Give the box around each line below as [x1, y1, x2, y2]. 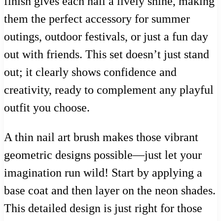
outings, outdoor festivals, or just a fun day [4, 30, 208, 43]
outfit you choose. [4, 101, 90, 114]
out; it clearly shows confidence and [4, 65, 177, 78]
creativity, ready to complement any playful [4, 83, 214, 96]
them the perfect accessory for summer [4, 12, 190, 25]
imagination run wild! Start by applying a [4, 166, 202, 179]
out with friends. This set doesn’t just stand [4, 47, 209, 61]
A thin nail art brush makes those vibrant [4, 130, 198, 144]
